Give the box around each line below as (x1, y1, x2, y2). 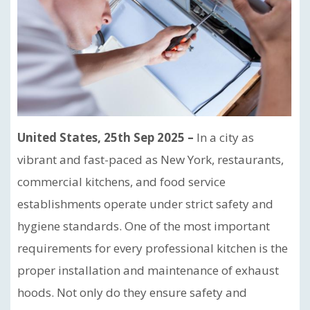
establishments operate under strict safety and (17, 196, 273, 212)
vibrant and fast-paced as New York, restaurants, (17, 152, 284, 167)
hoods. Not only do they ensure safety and (17, 284, 247, 300)
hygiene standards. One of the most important (17, 218, 270, 234)
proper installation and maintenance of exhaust (17, 262, 279, 278)
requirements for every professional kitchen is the (17, 240, 288, 256)
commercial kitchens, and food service (17, 174, 226, 190)
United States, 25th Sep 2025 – (17, 129, 197, 145)
